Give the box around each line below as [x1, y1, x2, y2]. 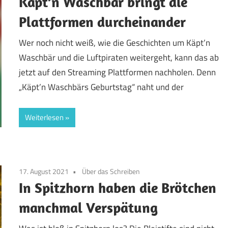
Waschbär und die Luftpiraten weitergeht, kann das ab [19, 51, 219, 65]
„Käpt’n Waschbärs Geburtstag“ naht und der [19, 80, 184, 94]
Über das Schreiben [82, 165, 140, 177]
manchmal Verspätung [19, 198, 158, 216]
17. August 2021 [19, 165, 69, 177]
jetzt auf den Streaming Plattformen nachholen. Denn [19, 66, 216, 79]
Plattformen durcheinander [19, 12, 186, 31]
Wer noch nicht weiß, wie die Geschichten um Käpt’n [19, 36, 211, 50]
